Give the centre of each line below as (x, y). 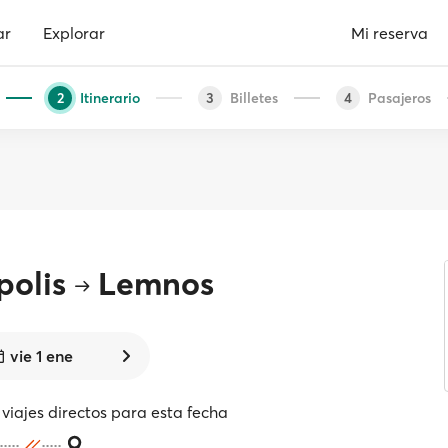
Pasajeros (399, 97)
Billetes (254, 97)
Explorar (74, 32)
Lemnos (156, 283)
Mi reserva (389, 32)
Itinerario (110, 97)
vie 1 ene (42, 356)
